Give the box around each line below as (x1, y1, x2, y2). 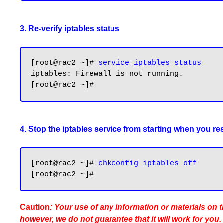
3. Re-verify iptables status (20, 24, 119, 33)
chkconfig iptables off (98, 159, 197, 168)
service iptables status (98, 59, 201, 67)
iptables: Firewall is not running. (31, 70, 183, 78)
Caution (20, 203, 50, 211)
